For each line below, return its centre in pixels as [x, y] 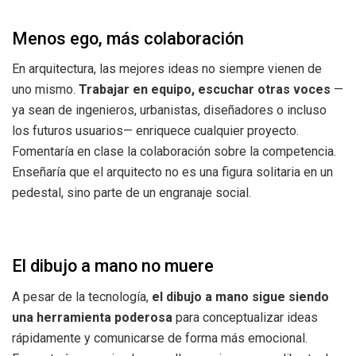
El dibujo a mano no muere [113, 265]
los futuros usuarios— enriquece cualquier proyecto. [155, 131]
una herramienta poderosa [92, 317]
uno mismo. [45, 90]
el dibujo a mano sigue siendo [240, 296]
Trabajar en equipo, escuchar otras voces [205, 90]
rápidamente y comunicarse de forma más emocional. [160, 338]
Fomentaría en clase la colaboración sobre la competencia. [174, 152]
